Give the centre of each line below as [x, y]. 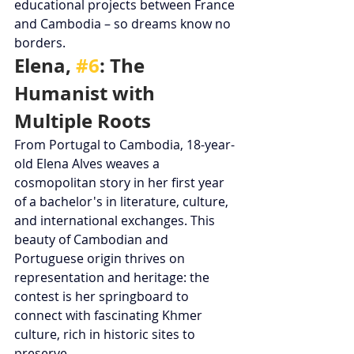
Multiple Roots [83, 121]
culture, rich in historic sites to [106, 334]
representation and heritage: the [113, 277]
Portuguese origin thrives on [101, 258]
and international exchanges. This [116, 220]
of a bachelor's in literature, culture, [123, 201]
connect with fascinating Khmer [110, 315]
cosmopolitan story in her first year [121, 182]
